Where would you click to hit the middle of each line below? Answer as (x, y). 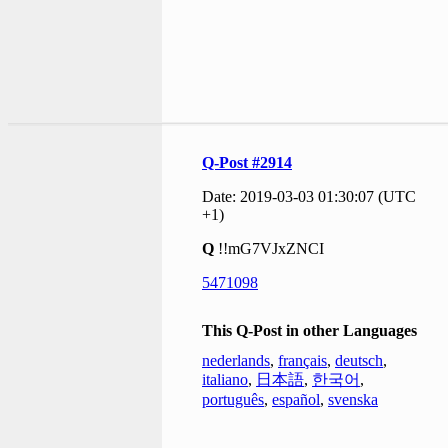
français (302, 361)
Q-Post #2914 (247, 163)
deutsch (359, 361)
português (233, 400)
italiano (225, 380)
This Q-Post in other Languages (309, 331)
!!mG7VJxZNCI (269, 249)
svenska (353, 400)
